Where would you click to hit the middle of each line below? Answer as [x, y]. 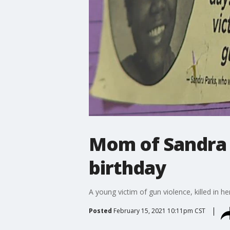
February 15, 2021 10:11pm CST [159, 210]
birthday [127, 167]
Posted [100, 210]
